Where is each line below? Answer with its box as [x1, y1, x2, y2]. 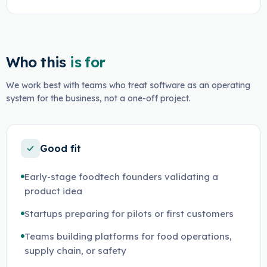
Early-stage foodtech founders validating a [24, 171, 218, 182]
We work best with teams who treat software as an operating [5, 80, 250, 91]
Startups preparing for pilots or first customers [24, 208, 234, 219]
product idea [24, 185, 82, 197]
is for [70, 53, 105, 71]
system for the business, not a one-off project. [5, 93, 191, 104]
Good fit [39, 142, 81, 154]
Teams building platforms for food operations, [24, 231, 232, 242]
